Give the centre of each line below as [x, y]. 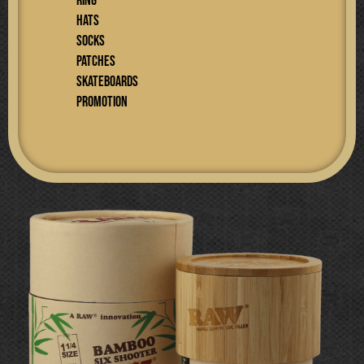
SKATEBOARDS [107, 82]
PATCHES [96, 61]
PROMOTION [102, 102]
